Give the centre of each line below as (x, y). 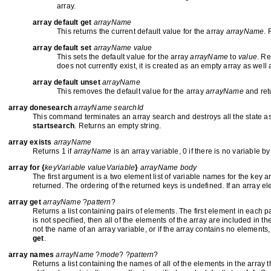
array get (26, 202)
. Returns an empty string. (118, 126)
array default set (63, 48)
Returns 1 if (53, 151)
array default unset (67, 82)
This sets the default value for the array (124, 57)
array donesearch (41, 108)
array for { (27, 168)
